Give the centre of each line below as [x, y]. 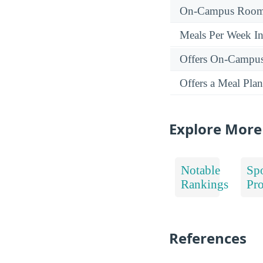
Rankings [205, 184]
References [208, 238]
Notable [200, 170]
